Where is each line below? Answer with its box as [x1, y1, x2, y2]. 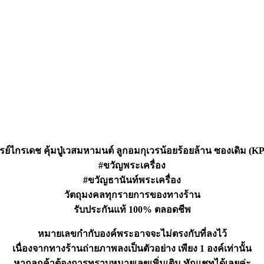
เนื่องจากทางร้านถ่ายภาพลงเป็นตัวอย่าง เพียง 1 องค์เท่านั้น [12, 243, 252, 254]
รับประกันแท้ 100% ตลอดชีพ [73, 204, 191, 215]
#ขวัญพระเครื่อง [98, 160, 166, 171]
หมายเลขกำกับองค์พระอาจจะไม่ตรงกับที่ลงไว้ [37, 229, 227, 239]
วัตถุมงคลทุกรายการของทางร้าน [64, 190, 200, 200]
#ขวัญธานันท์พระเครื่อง [83, 175, 181, 186]
